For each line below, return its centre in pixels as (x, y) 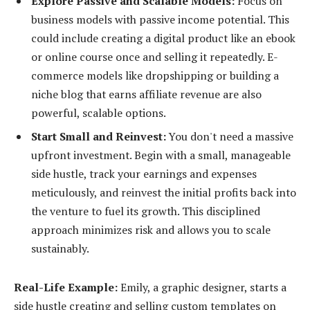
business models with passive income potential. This (160, 20)
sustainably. (60, 249)
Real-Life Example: (66, 287)
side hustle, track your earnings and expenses (144, 174)
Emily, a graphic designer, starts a (202, 287)
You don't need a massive (230, 137)
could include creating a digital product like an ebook (163, 38)
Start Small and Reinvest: (99, 137)
